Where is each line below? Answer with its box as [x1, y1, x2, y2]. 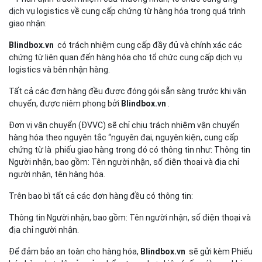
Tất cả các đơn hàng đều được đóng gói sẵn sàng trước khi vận [9, 87, 246, 96]
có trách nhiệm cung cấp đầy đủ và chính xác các [57, 40, 242, 50]
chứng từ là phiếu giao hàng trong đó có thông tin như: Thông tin [9, 145, 250, 154]
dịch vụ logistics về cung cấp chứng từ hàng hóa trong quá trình [9, 6, 246, 16]
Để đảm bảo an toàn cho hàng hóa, [9, 247, 140, 256]
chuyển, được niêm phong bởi [9, 99, 121, 108]
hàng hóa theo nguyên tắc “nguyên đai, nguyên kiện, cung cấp [9, 133, 239, 142]
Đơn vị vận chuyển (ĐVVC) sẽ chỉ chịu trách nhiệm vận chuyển [9, 120, 240, 130]
